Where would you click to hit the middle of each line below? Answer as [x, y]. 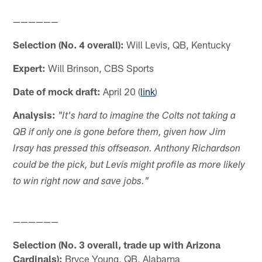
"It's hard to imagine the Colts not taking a [147, 117]
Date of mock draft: [57, 92]
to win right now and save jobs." [81, 182]
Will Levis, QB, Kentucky [177, 45]
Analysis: [35, 115]
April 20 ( [121, 92]
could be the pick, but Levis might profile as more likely [129, 166]
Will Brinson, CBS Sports [100, 68]
